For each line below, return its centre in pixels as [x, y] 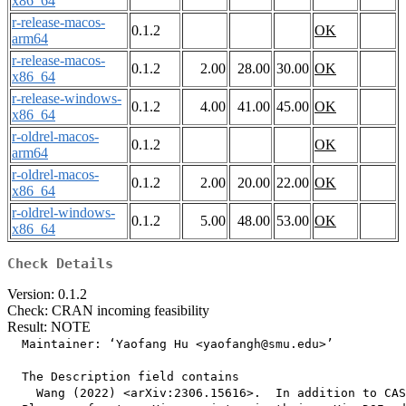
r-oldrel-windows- [63, 213]
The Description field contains [123, 377]
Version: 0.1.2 [47, 295]
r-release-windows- [67, 99]
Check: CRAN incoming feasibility [108, 311]
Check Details [60, 264]
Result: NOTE [49, 327]
